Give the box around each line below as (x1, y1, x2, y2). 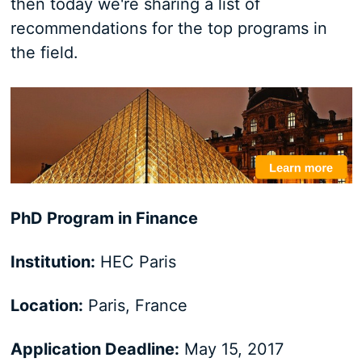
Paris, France (82, 296, 217, 316)
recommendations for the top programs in (10, 19, 327, 38)
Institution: (10, 252, 95, 272)
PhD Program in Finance (10, 208, 198, 229)
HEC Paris (95, 252, 176, 272)
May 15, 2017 (179, 339, 284, 360)
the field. (10, 43, 78, 62)
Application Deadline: (10, 339, 179, 360)
